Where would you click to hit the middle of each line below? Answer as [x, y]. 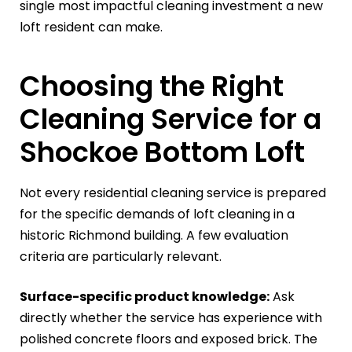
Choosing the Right [152, 86]
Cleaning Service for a [170, 119]
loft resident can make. [91, 27]
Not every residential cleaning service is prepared [173, 193]
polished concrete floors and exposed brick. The [169, 339]
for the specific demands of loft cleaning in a [157, 214]
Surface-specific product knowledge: [145, 297]
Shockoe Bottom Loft [162, 152]
